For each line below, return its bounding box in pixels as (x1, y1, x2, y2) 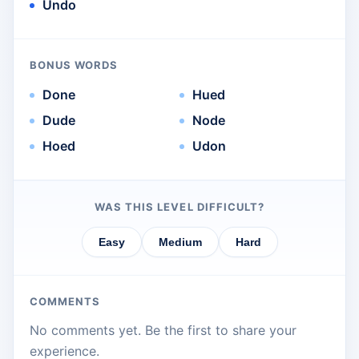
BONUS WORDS (30, 58, 119, 72)
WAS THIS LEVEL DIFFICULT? (95, 200, 264, 214)
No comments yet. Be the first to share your (30, 322, 296, 339)
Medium (158, 236, 202, 249)
